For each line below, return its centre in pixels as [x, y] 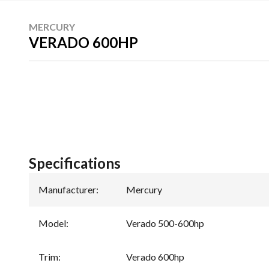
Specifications [75, 163]
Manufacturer [67, 190]
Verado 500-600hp [165, 223]
